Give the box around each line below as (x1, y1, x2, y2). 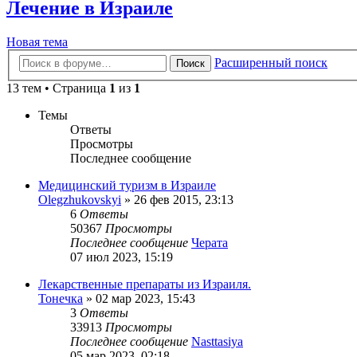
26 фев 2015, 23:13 (134, 193, 233, 207)
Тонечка (38, 292, 83, 306)
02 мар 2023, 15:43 (96, 292, 195, 306)
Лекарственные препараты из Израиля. (38, 277, 251, 292)
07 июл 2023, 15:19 (70, 250, 173, 265)
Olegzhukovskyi (38, 193, 121, 207)
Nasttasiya (191, 335, 243, 349)
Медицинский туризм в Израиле (38, 178, 216, 193)
